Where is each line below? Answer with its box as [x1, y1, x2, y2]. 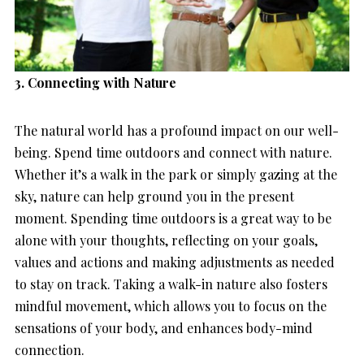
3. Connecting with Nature [15, 74, 176, 92]
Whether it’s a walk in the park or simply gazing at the [15, 166, 337, 184]
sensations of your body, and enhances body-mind [15, 319, 313, 337]
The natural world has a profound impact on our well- [15, 122, 339, 140]
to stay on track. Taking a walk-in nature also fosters [15, 275, 327, 293]
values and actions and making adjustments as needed [15, 253, 335, 271]
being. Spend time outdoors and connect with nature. [15, 144, 332, 162]
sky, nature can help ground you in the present [15, 188, 294, 206]
